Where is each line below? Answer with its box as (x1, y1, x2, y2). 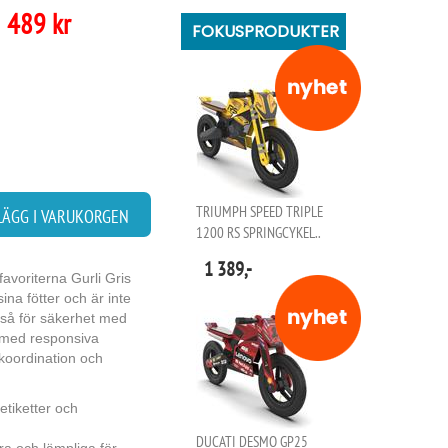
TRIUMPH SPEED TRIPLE (196, 202, 323, 221)
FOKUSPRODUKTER (192, 20, 339, 43)
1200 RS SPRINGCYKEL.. (196, 223, 321, 242)
